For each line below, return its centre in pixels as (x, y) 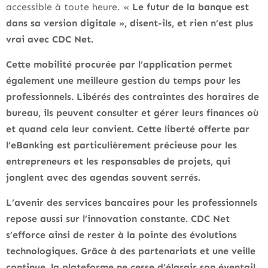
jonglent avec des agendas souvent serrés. (103, 178)
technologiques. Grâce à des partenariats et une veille (131, 251)
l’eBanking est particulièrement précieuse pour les (121, 145)
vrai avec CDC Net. (50, 39)
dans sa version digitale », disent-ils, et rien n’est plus (130, 23)
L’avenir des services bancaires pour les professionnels (132, 203)
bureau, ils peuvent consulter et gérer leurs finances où (132, 113)
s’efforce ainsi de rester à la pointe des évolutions (121, 235)
